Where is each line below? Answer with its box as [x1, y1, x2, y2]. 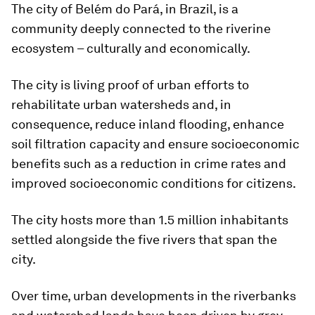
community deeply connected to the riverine [11, 21, 271, 36]
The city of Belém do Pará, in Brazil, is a [11, 1, 238, 16]
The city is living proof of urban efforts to [11, 77, 249, 92]
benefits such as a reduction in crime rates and [11, 156, 286, 171]
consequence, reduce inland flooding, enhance [11, 117, 284, 131]
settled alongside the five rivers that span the [11, 232, 277, 247]
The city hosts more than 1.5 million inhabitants [11, 212, 288, 227]
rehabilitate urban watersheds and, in [11, 97, 231, 112]
